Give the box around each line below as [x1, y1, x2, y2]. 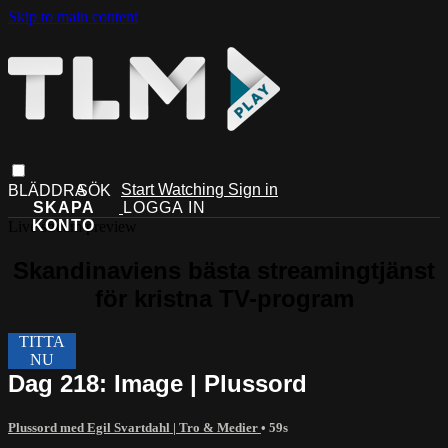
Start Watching [121, 180, 228, 198]
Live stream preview [8, 217, 137, 235]
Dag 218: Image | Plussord [8, 369, 307, 397]
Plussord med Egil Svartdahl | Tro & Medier [8, 419, 261, 435]
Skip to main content [8, 8, 138, 25]
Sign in [228, 180, 278, 198]
